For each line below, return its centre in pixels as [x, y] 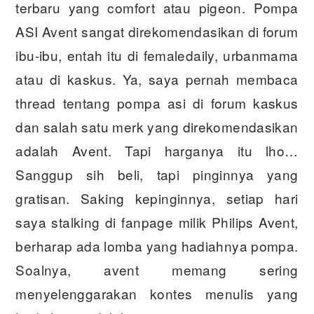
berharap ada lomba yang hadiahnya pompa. [157, 246]
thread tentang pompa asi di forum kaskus [157, 103]
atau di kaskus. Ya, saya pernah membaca [157, 79]
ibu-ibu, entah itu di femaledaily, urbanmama [157, 55]
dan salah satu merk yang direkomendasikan [157, 127]
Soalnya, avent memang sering [157, 269]
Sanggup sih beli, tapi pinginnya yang [157, 174]
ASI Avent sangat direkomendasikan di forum [157, 31]
